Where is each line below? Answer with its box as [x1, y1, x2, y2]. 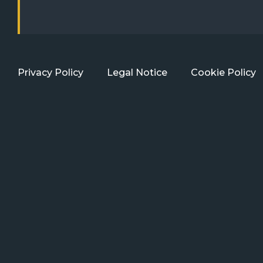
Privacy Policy [18, 67, 83, 79]
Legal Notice [107, 67, 167, 79]
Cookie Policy [191, 67, 256, 79]
